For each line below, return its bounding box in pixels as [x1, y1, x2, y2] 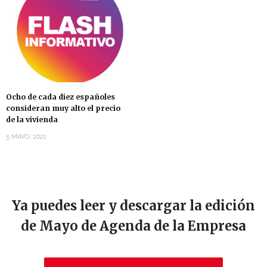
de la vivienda [6, 115, 58, 125]
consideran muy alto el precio [6, 104, 120, 113]
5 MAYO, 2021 [6, 133, 46, 141]
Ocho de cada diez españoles [6, 92, 115, 102]
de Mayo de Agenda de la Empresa [21, 218, 246, 235]
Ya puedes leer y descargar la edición [12, 197, 255, 215]
